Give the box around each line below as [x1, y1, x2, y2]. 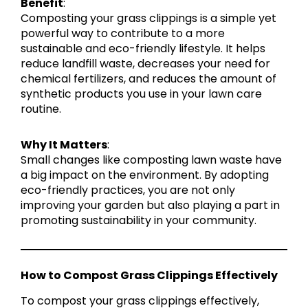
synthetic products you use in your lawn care [21, 85, 262, 102]
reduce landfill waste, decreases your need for [21, 55, 270, 71]
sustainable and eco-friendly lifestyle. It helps [21, 40, 265, 56]
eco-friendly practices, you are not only [21, 181, 235, 198]
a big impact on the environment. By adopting [21, 166, 269, 183]
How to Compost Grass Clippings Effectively [21, 267, 278, 284]
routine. [21, 100, 61, 117]
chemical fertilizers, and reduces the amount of [21, 70, 276, 87]
